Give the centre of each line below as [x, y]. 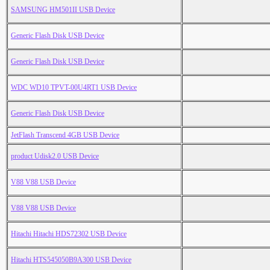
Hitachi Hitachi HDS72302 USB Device [69, 234]
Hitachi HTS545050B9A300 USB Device [71, 260]
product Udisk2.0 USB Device [55, 156]
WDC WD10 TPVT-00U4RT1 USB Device [74, 88]
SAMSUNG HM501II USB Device [63, 10]
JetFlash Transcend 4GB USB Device [65, 135]
